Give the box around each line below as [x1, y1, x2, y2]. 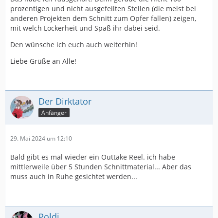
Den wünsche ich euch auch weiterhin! [10, 40, 137, 50]
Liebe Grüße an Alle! [10, 56, 76, 66]
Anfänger [41, 109, 67, 117]
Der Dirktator [38, 95, 91, 108]
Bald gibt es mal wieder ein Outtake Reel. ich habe [10, 152, 175, 162]
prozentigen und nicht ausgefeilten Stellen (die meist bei [10, 4, 196, 14]
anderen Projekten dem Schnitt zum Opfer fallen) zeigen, [10, 14, 196, 23]
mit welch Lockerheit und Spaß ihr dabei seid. [10, 23, 160, 33]
